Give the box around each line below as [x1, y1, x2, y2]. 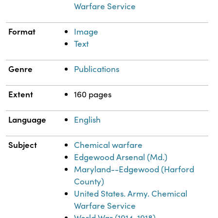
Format [8, 25, 36, 37]
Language [8, 113, 47, 126]
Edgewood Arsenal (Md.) [74, 151, 168, 163]
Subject [8, 139, 37, 151]
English [74, 114, 101, 126]
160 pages [74, 89, 112, 100]
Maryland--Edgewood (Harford [74, 163, 195, 175]
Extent [8, 88, 34, 100]
